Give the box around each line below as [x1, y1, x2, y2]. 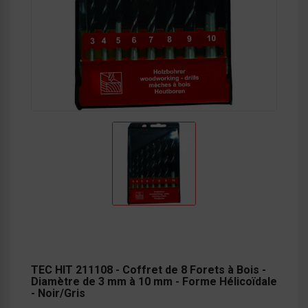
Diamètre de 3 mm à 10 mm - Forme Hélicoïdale [31, 274, 277, 288]
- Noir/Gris [31, 286, 85, 300]
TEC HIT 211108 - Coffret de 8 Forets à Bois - [31, 263, 266, 276]
